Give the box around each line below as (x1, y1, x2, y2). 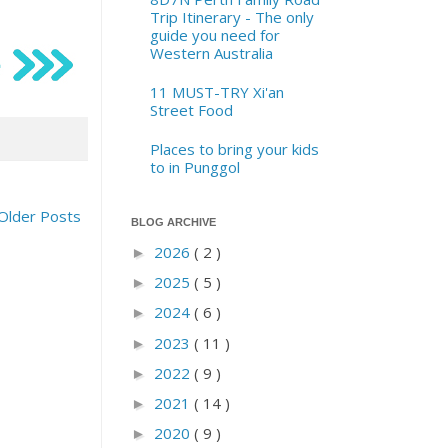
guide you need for (149, 24, 280, 45)
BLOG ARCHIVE (131, 216, 216, 228)
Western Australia (149, 42, 273, 63)
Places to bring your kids (149, 138, 319, 159)
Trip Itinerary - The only (149, 6, 314, 27)
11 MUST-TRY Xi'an (149, 81, 284, 102)
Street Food (149, 99, 233, 120)
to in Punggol (149, 156, 240, 177)
